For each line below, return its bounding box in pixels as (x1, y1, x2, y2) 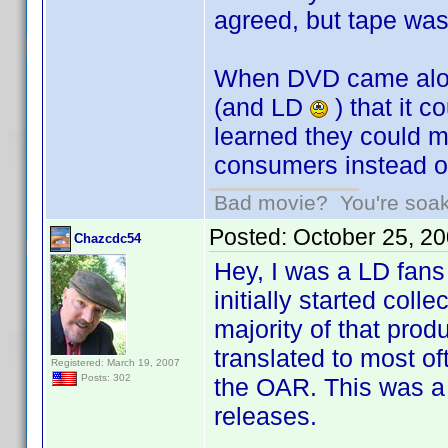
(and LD (214, 93, 310, 121)
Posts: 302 (78, 372, 131, 384)
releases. (214, 402, 317, 430)
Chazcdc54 (74, 231, 141, 246)
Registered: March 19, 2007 (51, 357, 180, 368)
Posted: (209, 224, 293, 250)
